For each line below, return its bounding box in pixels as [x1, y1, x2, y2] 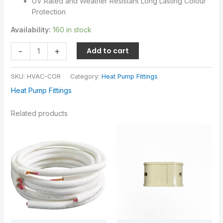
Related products [10, 109, 68, 117]
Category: [70, 72, 102, 80]
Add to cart [87, 46, 129, 56]
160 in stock [52, 25, 92, 34]
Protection [31, 7, 66, 16]
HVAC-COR [26, 72, 61, 80]
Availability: [10, 25, 51, 34]
